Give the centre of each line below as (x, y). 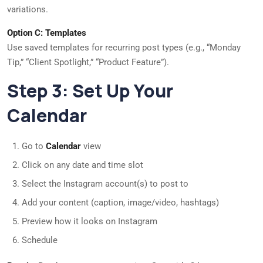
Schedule (40, 240)
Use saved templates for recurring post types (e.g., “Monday (124, 48)
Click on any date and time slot (82, 165)
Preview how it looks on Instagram (90, 222)
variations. (28, 10)
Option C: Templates (47, 33)
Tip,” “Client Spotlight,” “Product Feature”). (88, 63)
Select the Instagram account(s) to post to (105, 184)
